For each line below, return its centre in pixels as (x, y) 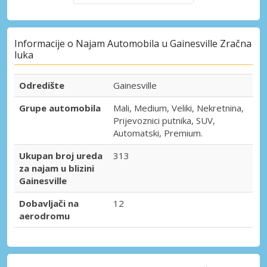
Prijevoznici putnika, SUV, (164, 121)
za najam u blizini (57, 168)
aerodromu (44, 216)
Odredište (42, 86)
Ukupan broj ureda (61, 156)
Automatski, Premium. (158, 133)
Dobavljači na (49, 204)
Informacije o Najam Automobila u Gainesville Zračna (133, 44)
